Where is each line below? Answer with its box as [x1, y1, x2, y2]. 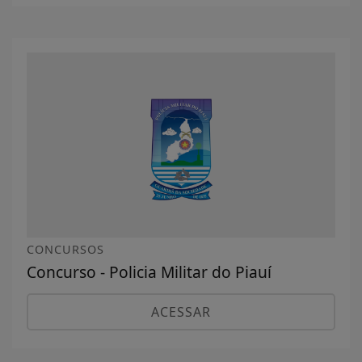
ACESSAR [151, 303, 211, 322]
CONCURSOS [27, 242, 104, 258]
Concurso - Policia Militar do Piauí [27, 261, 271, 284]
